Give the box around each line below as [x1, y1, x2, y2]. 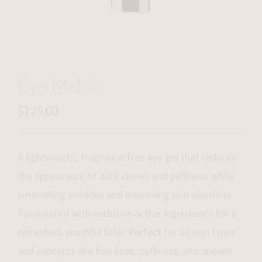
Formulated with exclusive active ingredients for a [18, 206, 236, 220]
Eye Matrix [18, 74, 100, 97]
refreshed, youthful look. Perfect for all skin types [18, 225, 236, 239]
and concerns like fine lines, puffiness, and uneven [18, 243, 232, 257]
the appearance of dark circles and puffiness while [18, 168, 234, 182]
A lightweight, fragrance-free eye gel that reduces [18, 150, 236, 164]
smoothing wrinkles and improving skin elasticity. [18, 187, 233, 201]
